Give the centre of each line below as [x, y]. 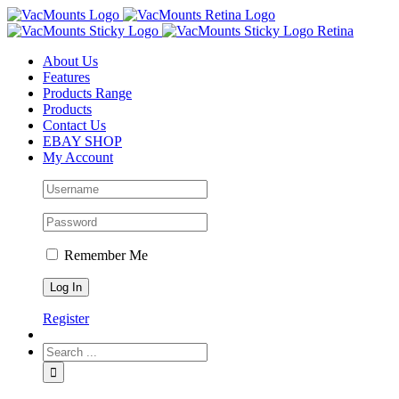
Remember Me [104, 255]
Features [66, 77]
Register [66, 318]
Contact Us [74, 125]
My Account [78, 157]
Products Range [87, 93]
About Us [70, 61]
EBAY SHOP [82, 141]
